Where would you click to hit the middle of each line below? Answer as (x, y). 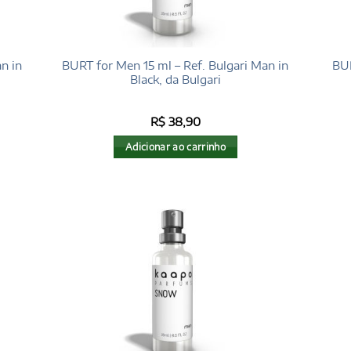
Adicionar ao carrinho (175, 147)
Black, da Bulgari (175, 79)
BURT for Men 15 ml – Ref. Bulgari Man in (175, 65)
